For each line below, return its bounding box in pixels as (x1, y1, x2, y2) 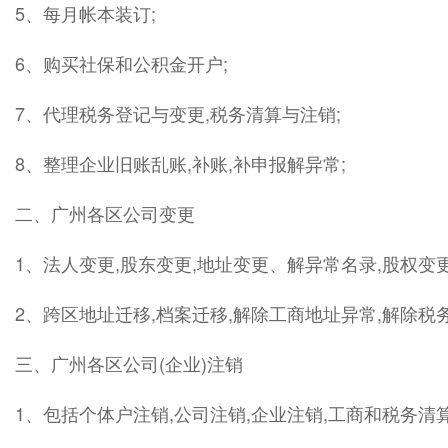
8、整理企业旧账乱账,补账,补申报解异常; (15, 150, 346, 176)
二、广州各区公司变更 (15, 200, 195, 226)
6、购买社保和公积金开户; (15, 50, 228, 76)
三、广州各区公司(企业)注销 (15, 350, 243, 376)
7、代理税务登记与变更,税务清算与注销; (15, 100, 341, 126)
